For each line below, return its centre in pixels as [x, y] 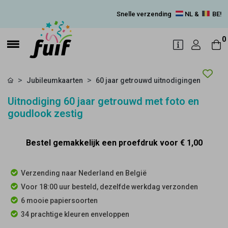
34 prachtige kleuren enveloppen [75, 214]
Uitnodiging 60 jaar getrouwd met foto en [103, 101]
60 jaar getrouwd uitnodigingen [148, 80]
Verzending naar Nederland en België [84, 173]
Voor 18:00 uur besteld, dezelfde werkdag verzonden [109, 187]
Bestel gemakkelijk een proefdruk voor [103, 143]
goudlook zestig [45, 113]
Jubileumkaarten [55, 80]
